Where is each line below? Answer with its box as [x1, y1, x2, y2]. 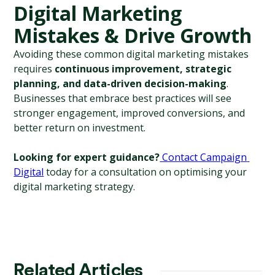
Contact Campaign [160, 150, 247, 164]
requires [14, 62, 55, 76]
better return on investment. [14, 121, 146, 134]
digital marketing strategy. [14, 180, 136, 193]
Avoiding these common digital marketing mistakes [14, 47, 249, 61]
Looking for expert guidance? [14, 150, 160, 164]
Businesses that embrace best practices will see [14, 91, 232, 105]
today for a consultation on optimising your [44, 165, 247, 179]
